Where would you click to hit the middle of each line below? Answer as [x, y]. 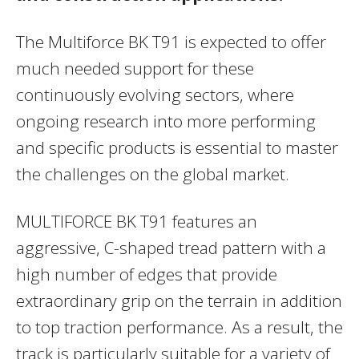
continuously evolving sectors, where [155, 95]
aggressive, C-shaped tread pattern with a [171, 248]
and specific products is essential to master [177, 148]
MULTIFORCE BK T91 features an [137, 222]
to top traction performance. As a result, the [179, 327]
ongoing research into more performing [166, 121]
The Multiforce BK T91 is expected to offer [171, 42]
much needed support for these [135, 69]
